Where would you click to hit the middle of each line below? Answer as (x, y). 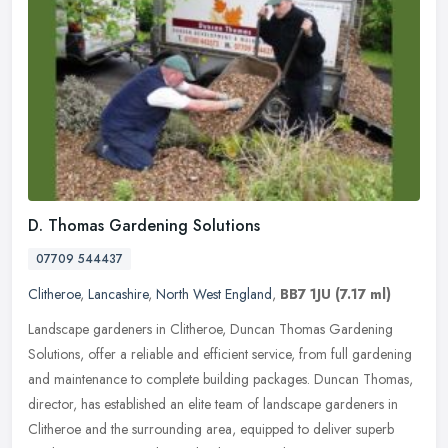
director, (52, 404)
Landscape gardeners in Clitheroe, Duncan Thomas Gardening (210, 329)
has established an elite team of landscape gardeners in (239, 404)
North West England (214, 294)
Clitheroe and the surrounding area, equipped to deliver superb (211, 429)
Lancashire (118, 294)
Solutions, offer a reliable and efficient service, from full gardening (220, 354)
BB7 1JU (305, 294)
